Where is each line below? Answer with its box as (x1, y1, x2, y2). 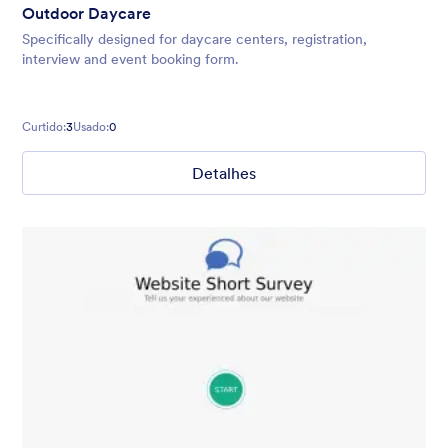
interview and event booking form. (22, 50, 239, 69)
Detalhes (192, 163, 256, 184)
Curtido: (22, 119, 66, 135)
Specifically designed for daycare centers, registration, (22, 30, 367, 49)
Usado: (73, 119, 109, 135)
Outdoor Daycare (22, 3, 151, 24)
